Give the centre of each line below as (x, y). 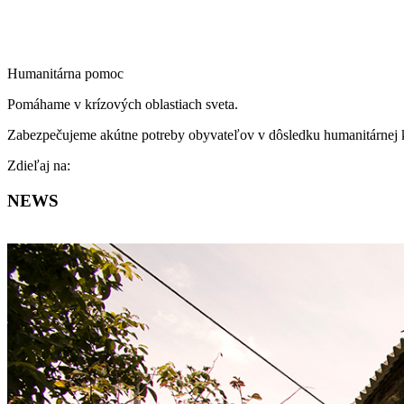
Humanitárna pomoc (65, 73)
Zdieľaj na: (39, 165)
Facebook (97, 164)
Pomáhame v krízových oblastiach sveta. (123, 104)
